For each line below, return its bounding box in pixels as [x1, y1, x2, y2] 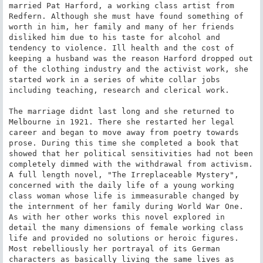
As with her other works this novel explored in [8, 212, 225, 221]
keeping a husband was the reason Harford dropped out [8, 53, 253, 63]
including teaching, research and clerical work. [8, 85, 230, 95]
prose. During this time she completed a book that [8, 138, 239, 147]
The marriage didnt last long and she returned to [8, 106, 234, 116]
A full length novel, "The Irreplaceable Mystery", [8, 170, 239, 179]
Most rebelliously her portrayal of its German [8, 244, 220, 253]
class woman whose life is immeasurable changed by [8, 191, 239, 200]
